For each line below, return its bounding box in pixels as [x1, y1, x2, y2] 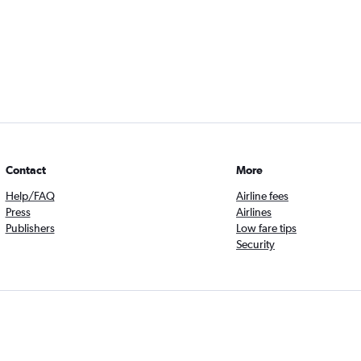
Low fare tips [236, 222, 297, 234]
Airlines [236, 205, 272, 218]
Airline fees [236, 189, 288, 202]
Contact [5, 164, 46, 176]
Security [236, 238, 275, 251]
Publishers [5, 222, 55, 234]
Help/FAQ [5, 189, 55, 202]
